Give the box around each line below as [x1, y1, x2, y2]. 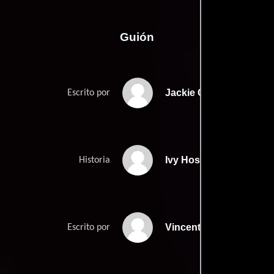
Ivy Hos [165, 154, 200, 165]
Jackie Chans [165, 87, 228, 98]
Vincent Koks [165, 221, 228, 232]
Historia [79, 155, 110, 165]
